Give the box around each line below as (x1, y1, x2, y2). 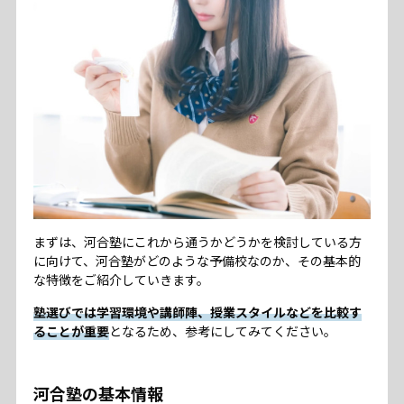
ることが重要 (32, 321, 109, 340)
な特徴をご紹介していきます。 (32, 270, 209, 289)
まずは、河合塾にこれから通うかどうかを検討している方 (32, 232, 362, 251)
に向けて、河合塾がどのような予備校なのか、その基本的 (32, 251, 361, 270)
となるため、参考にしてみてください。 (108, 321, 336, 340)
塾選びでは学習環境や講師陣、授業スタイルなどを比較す (32, 302, 362, 321)
